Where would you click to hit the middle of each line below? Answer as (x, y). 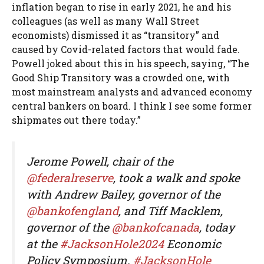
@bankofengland (72, 210)
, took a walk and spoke (176, 177)
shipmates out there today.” (76, 120)
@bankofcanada (156, 227)
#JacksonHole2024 (112, 243)
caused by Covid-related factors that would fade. (126, 49)
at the (43, 243)
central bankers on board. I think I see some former (132, 105)
